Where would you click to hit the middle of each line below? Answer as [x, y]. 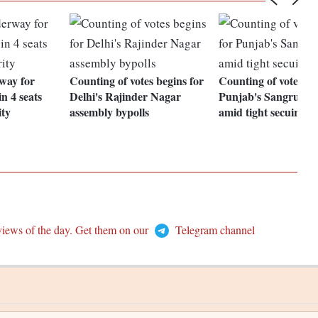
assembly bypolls [110, 112]
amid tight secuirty [264, 112]
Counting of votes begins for [137, 81]
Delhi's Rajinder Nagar [126, 97]
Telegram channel [213, 230]
